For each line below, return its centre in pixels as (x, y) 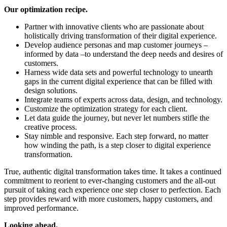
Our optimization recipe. (46, 9)
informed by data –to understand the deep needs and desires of (124, 54)
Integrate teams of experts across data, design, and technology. (123, 99)
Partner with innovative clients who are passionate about (114, 26)
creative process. (51, 127)
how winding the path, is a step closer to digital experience (118, 145)
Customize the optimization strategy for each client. (106, 108)
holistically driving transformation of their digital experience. (121, 35)
